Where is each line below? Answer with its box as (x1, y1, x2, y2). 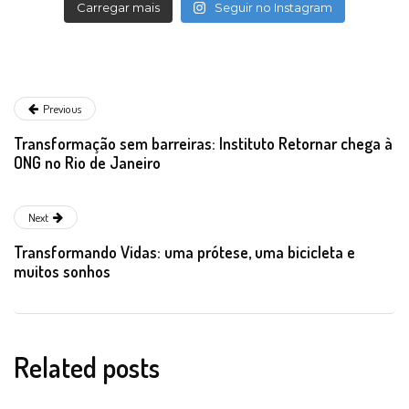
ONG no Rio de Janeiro (14, 152, 161, 173)
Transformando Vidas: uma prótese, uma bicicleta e (14, 242, 355, 263)
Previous (43, 101, 81, 117)
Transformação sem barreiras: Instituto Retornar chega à (14, 133, 393, 154)
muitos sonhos (14, 261, 110, 282)
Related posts (14, 350, 160, 385)
